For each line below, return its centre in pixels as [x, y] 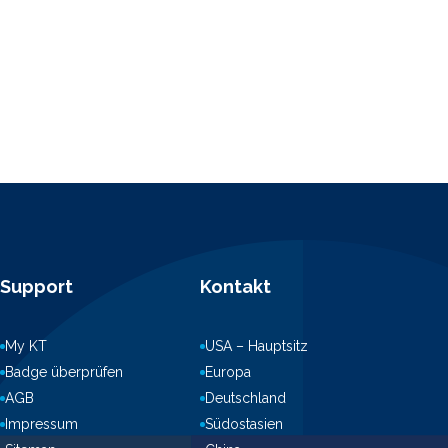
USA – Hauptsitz [256, 346]
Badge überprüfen [64, 372]
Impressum [41, 424]
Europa [228, 372]
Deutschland [245, 398]
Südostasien [244, 424]
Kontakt [235, 286]
